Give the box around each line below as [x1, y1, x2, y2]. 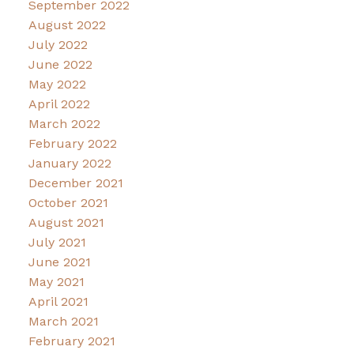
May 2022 [28, 76, 86, 92]
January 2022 [28, 155, 111, 171]
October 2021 [28, 194, 108, 210]
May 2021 [28, 273, 85, 289]
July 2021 [28, 234, 86, 250]
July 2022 [28, 36, 88, 52]
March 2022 [28, 115, 100, 131]
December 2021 [28, 175, 123, 190]
